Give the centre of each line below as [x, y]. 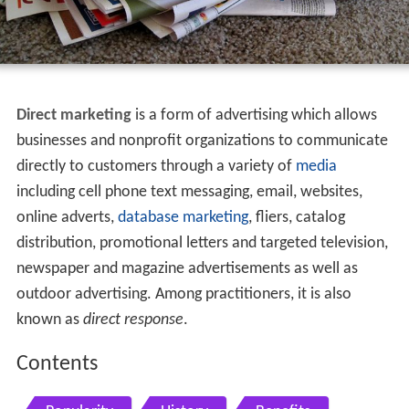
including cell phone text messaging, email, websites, [189, 193]
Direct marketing [73, 116]
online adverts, [67, 218]
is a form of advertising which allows [254, 116]
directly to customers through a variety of [156, 167]
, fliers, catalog [296, 218]
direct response [133, 320]
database [148, 218]
